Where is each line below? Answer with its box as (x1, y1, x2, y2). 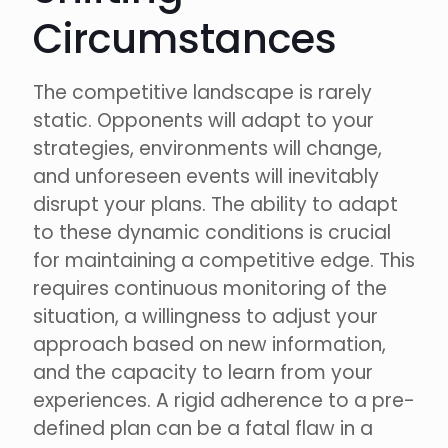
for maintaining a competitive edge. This (33, 247, 415, 275)
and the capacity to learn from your (33, 359, 373, 387)
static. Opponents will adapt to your (33, 107, 374, 135)
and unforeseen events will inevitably (33, 163, 379, 191)
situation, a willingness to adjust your (33, 303, 378, 331)
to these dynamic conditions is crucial (33, 219, 391, 247)
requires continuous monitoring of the (33, 275, 387, 303)
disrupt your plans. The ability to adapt (33, 191, 398, 219)
